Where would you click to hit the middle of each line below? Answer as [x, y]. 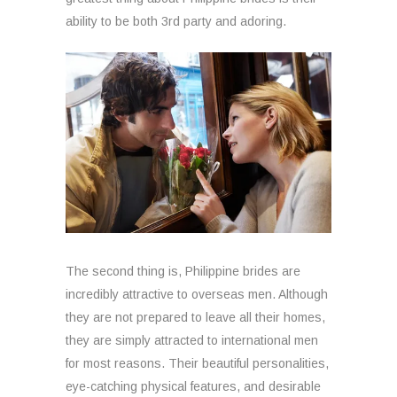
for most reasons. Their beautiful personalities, [197, 363]
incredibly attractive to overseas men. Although [197, 294]
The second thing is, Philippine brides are [183, 271]
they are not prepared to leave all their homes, [195, 317]
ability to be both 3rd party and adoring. [176, 21]
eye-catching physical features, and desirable [193, 386]
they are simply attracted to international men [192, 340]
